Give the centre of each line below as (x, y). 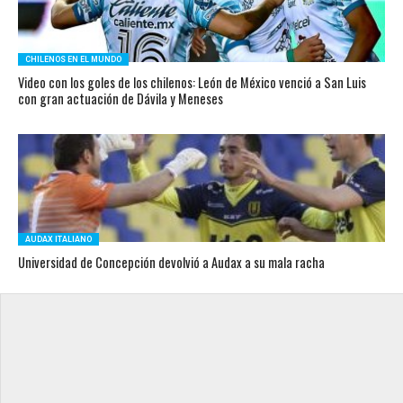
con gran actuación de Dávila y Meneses (120, 99)
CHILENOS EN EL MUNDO (73, 59)
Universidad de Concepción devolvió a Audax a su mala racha (171, 262)
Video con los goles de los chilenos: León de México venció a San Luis (192, 82)
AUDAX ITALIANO (58, 239)
